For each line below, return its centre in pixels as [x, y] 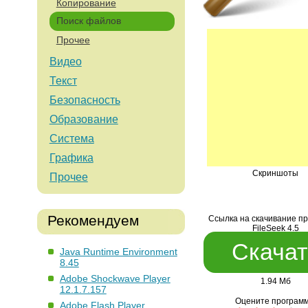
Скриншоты [276, 174]
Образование [84, 120]
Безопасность [85, 100]
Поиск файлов [88, 21]
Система [71, 139]
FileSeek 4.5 [275, 229]
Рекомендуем [93, 221]
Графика [71, 158]
